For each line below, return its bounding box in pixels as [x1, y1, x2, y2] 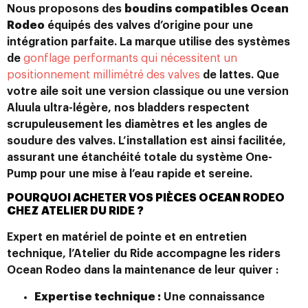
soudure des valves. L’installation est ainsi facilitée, [7, 135, 286, 146]
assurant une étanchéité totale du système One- [7, 151, 272, 163]
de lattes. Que [200, 69, 279, 80]
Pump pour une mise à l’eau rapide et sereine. [7, 168, 252, 179]
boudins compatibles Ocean [124, 3, 289, 14]
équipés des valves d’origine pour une [45, 19, 253, 31]
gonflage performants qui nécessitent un [23, 52, 237, 64]
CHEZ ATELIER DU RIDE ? [7, 206, 144, 217]
